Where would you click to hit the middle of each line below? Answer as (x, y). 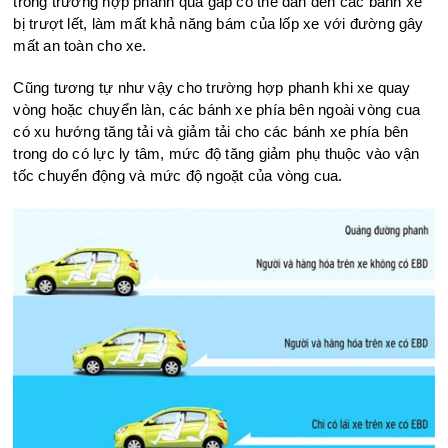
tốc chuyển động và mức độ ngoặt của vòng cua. (178, 175)
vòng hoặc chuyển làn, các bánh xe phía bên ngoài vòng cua (217, 109)
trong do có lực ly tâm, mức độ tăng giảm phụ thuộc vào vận (216, 153)
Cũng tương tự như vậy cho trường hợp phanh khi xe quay (212, 87)
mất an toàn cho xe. (80, 45)
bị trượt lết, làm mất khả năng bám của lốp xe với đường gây (218, 23)
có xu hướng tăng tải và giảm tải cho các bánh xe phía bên (211, 131)
